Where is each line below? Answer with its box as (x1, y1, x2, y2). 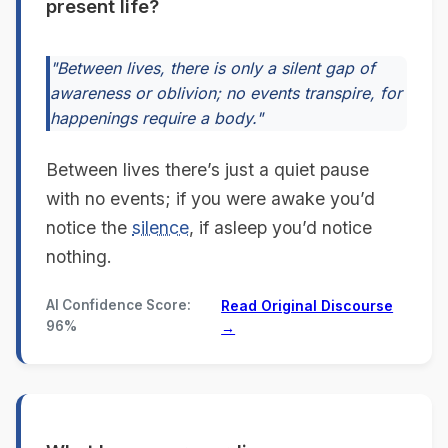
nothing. (46, 245, 112, 267)
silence (132, 216, 189, 238)
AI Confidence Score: (46, 296, 191, 313)
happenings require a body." (50, 107, 263, 128)
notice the (46, 216, 132, 238)
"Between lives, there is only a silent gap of (50, 57, 375, 78)
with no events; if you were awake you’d (46, 187, 375, 209)
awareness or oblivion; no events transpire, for (50, 82, 402, 103)
